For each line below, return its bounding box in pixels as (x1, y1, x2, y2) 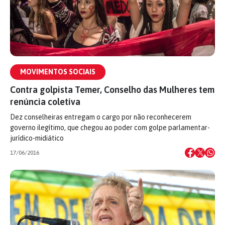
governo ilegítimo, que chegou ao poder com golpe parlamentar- (10, 124, 210, 132)
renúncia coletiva (10, 96, 80, 107)
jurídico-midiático (10, 134, 64, 142)
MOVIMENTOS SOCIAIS (20, 68, 95, 76)
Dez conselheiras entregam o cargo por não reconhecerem (10, 113, 191, 121)
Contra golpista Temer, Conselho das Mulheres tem (10, 84, 214, 95)
